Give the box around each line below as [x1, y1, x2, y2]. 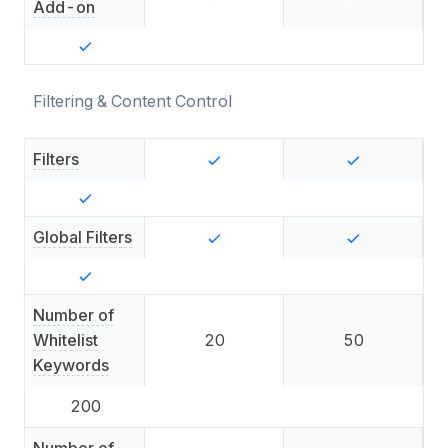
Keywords [33, 355, 109, 375]
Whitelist [33, 330, 98, 350]
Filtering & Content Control [33, 91, 232, 111]
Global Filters [33, 227, 132, 247]
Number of [33, 305, 114, 325]
